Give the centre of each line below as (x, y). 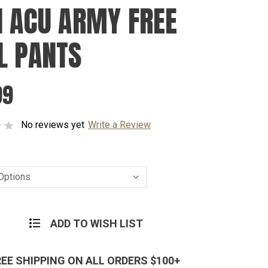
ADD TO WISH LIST (97, 223)
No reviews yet (53, 125)
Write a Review (119, 125)
